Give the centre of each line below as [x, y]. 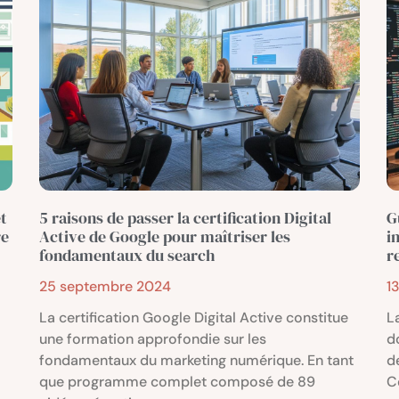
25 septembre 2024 [105, 287]
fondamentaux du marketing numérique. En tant [196, 361]
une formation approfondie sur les [153, 339]
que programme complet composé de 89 [177, 382]
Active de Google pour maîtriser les [165, 237]
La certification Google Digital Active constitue [194, 318]
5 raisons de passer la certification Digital [185, 218]
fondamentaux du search [127, 256]
